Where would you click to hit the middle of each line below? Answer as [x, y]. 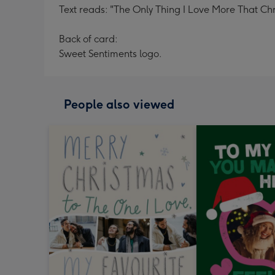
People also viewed [119, 104]
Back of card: [88, 39]
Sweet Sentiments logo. [110, 54]
